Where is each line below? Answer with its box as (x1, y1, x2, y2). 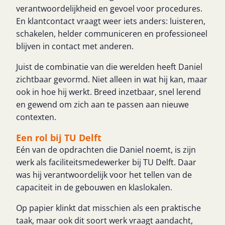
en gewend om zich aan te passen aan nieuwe (16, 99, 189, 110)
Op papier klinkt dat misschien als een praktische (16, 202, 201, 213)
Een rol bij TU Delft (16, 132, 101, 144)
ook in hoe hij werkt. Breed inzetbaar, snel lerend (16, 86, 201, 97)
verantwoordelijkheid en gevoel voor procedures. (16, 3, 202, 14)
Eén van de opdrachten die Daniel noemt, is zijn (16, 144, 196, 155)
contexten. (16, 111, 56, 123)
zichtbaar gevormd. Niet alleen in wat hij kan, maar (16, 74, 207, 85)
